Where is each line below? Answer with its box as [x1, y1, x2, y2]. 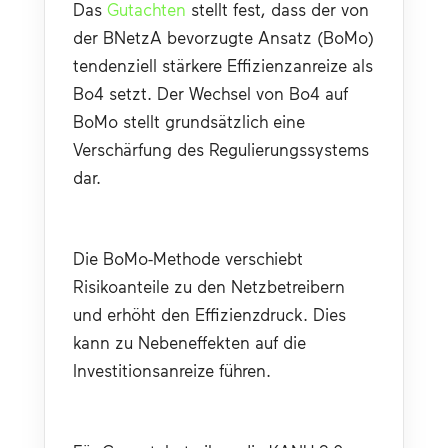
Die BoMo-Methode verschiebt [73, 247, 303, 268]
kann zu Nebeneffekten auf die [73, 331, 306, 352]
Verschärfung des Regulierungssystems [73, 138, 369, 159]
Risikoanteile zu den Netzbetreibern [73, 275, 345, 296]
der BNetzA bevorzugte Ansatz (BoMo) [73, 26, 374, 47]
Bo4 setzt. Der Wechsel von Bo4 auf [73, 82, 348, 103]
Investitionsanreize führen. [73, 359, 271, 380]
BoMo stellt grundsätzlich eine [73, 110, 305, 131]
